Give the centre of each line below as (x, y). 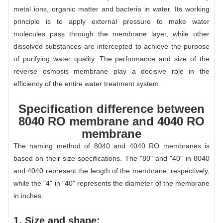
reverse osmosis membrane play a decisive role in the (111, 71)
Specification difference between (111, 109)
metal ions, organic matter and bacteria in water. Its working (111, 9)
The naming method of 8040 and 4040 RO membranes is (111, 146)
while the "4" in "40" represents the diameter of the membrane (111, 183)
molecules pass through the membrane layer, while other (111, 34)
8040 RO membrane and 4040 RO (111, 121)
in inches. (28, 195)
